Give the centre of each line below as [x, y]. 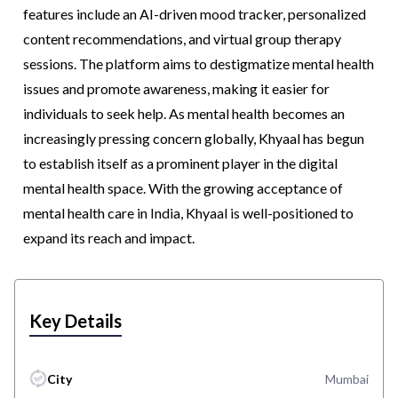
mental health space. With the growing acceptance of [183, 187]
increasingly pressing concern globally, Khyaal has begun [194, 138]
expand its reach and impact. [109, 237]
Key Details [76, 320]
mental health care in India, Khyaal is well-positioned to [188, 212]
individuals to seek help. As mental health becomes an [184, 113]
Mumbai [347, 378]
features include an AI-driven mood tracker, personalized [195, 13]
